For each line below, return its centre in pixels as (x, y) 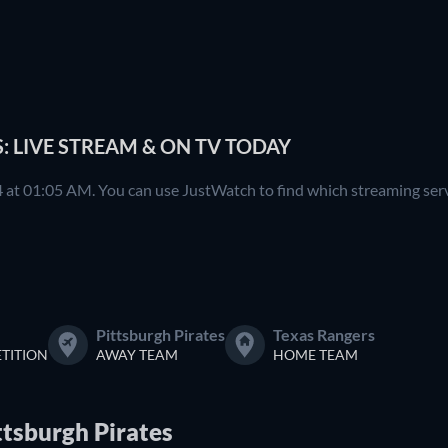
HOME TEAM (315, 354)
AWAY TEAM (137, 354)
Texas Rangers (324, 334)
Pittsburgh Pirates (160, 334)
